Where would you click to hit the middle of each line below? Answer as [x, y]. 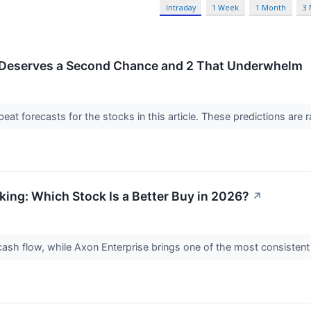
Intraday [180, 8]
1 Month [271, 8]
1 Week [226, 8]
